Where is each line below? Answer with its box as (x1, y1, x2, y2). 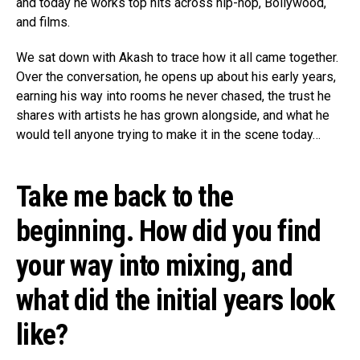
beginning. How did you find (16, 215, 321, 249)
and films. (16, 14, 70, 31)
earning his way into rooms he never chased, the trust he (16, 88, 331, 104)
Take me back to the (16, 180, 234, 215)
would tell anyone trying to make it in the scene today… (16, 127, 321, 143)
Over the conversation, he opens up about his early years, (16, 69, 336, 85)
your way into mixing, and (16, 249, 292, 284)
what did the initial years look (16, 284, 335, 318)
